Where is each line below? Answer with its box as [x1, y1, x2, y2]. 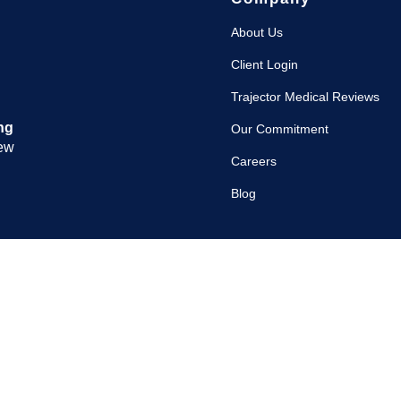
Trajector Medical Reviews [230, 90, 380, 105]
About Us [230, 25, 283, 40]
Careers [230, 154, 277, 169]
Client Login [230, 57, 298, 73]
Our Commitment [230, 122, 328, 137]
